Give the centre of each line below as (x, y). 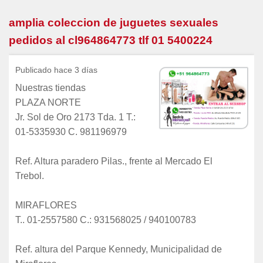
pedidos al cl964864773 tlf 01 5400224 (111, 40)
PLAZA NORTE (48, 102)
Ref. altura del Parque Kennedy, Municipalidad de (119, 249)
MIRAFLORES (46, 205)
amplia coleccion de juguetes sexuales (114, 22)
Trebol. (30, 176)
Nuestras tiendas (50, 87)
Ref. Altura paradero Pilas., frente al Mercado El (114, 161)
